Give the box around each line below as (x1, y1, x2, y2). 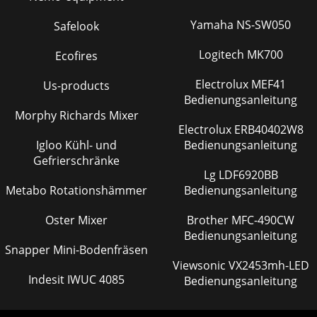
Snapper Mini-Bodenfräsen (5, 241, 148, 258)
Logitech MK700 (198, 46, 283, 62)
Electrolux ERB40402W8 (178, 121, 234, 137)
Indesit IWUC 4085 (28, 271, 125, 287)
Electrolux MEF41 (195, 76, 251, 92)
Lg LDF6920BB (203, 166, 219, 183)
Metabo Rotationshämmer (6, 182, 147, 198)
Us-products (43, 77, 110, 93)
